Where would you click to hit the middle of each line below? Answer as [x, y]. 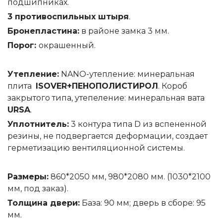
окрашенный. [67, 45]
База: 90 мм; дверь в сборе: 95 [143, 203]
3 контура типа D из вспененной [138, 124]
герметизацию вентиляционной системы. [96, 148]
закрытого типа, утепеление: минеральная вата [106, 98]
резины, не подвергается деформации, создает [108, 136]
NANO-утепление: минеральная [127, 74]
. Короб [173, 86]
